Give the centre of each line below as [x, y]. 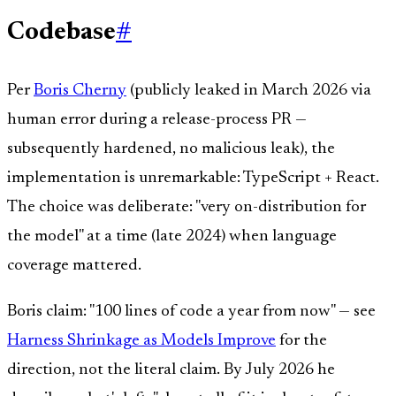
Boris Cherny [80, 90]
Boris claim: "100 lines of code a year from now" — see [191, 311]
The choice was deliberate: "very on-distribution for [187, 207]
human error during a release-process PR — [157, 119]
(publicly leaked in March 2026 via [249, 90]
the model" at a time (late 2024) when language [172, 236]
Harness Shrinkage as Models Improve [141, 340]
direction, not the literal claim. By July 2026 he [171, 369]
